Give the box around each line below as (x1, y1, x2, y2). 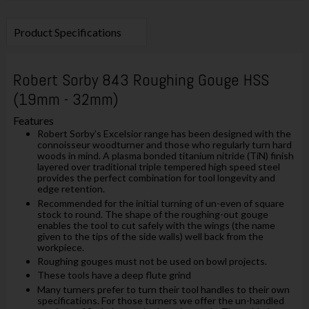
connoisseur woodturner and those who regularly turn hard (37, 139, 292, 151)
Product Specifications (13, 25, 121, 39)
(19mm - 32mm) (12, 88, 119, 110)
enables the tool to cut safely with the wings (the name (37, 219, 275, 231)
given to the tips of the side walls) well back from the (37, 230, 263, 242)
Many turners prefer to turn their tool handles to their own (37, 283, 290, 295)
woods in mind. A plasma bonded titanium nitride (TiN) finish (37, 150, 294, 162)
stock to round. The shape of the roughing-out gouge (37, 208, 268, 220)
